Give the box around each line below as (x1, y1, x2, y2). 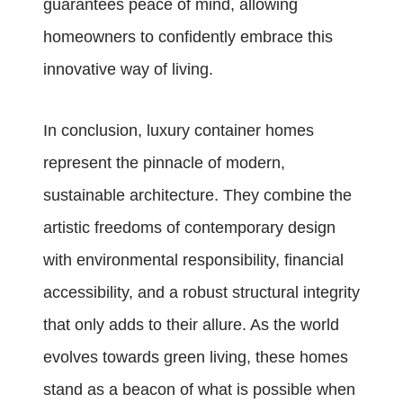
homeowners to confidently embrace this (43, 28, 333, 47)
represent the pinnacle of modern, (43, 154, 285, 173)
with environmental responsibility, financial (43, 251, 344, 270)
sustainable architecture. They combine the (43, 186, 352, 205)
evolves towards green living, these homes (43, 348, 348, 367)
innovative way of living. (43, 60, 213, 79)
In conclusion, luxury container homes (43, 121, 314, 140)
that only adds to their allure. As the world (43, 316, 339, 335)
